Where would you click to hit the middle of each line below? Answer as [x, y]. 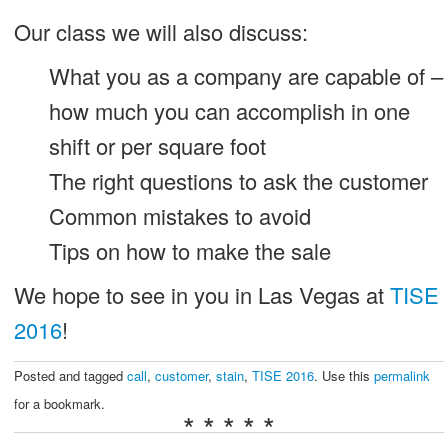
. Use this [343, 375]
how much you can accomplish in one [229, 110]
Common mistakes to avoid [179, 215]
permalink [401, 375]
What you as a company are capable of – [245, 75]
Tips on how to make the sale [189, 250]
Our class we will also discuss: [160, 31]
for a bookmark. [59, 403]
